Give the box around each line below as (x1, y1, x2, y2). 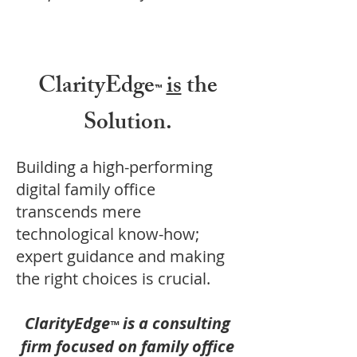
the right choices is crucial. (16, 268, 214, 289)
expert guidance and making (16, 245, 225, 267)
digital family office (16, 178, 155, 200)
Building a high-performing (16, 156, 213, 178)
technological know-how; (16, 223, 199, 245)
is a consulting (119, 312, 230, 334)
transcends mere (16, 201, 141, 222)
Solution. (83, 104, 172, 145)
